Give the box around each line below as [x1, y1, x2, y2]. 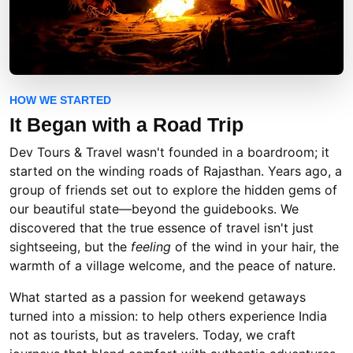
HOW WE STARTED [9, 94, 111, 107]
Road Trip [153, 113, 243, 136]
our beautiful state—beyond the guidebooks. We [9, 201, 299, 217]
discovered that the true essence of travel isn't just [9, 220, 314, 236]
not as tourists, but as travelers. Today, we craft [9, 327, 295, 344]
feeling [131, 239, 171, 255]
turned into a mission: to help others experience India [9, 308, 327, 325]
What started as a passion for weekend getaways [9, 289, 306, 306]
